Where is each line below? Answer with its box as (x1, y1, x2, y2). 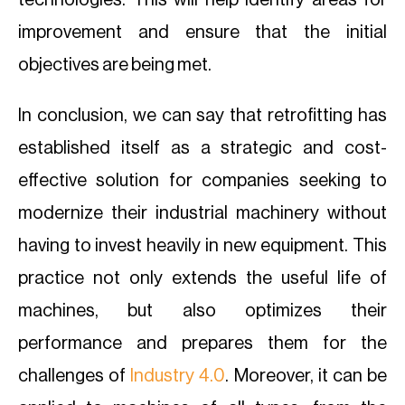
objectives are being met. (18, 56, 212, 74)
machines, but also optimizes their (18, 302, 387, 320)
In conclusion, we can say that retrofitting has (18, 107, 387, 125)
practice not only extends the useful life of (18, 269, 387, 287)
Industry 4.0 (130, 367, 226, 385)
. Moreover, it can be (225, 367, 388, 385)
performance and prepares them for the (18, 334, 387, 353)
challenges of (18, 367, 131, 385)
